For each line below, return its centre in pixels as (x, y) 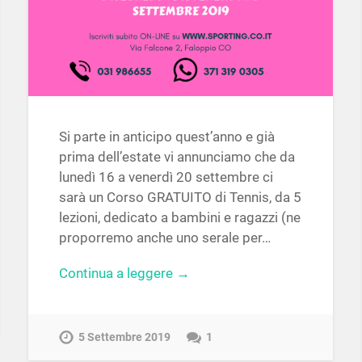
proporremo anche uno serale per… (164, 238)
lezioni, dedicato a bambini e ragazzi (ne (179, 218)
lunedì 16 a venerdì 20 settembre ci (166, 177)
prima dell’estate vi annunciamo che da (177, 157)
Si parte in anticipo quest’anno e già (166, 137)
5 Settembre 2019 (124, 337)
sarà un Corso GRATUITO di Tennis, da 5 (180, 198)
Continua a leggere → (124, 273)
